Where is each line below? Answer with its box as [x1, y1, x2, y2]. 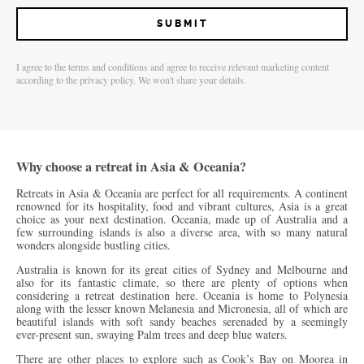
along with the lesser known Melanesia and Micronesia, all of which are [16, 301, 348, 317]
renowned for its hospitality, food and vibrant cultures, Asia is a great [16, 198, 348, 214]
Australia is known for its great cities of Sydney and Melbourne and [16, 262, 348, 278]
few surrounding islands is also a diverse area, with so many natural [16, 224, 348, 240]
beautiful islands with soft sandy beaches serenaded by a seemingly [16, 314, 348, 330]
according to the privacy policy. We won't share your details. [16, 72, 246, 86]
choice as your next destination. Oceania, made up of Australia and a [16, 211, 348, 227]
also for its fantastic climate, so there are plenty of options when [16, 275, 348, 291]
